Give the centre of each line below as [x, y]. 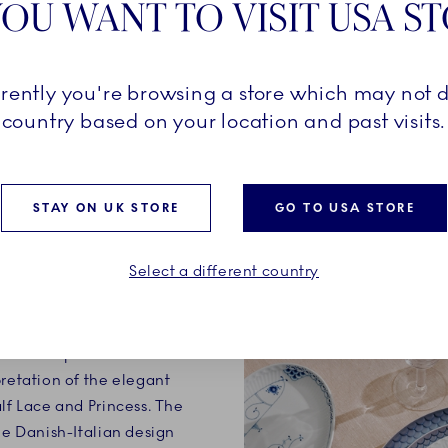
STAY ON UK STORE [106, 207]
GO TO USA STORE [344, 207]
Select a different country [223, 270]
